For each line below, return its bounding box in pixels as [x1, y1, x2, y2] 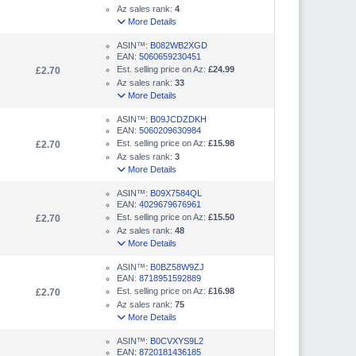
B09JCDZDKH [150, 114, 207, 124]
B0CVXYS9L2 [150, 335, 203, 346]
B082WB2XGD [150, 40, 207, 50]
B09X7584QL [150, 188, 202, 198]
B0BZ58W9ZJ [150, 261, 204, 272]
